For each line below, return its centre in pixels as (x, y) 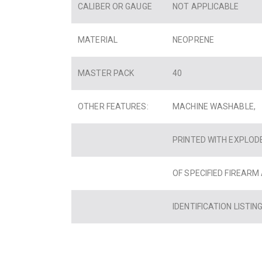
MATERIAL (101, 39)
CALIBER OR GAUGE (119, 6)
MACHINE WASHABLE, (214, 106)
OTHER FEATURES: (117, 106)
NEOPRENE (193, 39)
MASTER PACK (110, 73)
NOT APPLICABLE (206, 6)
